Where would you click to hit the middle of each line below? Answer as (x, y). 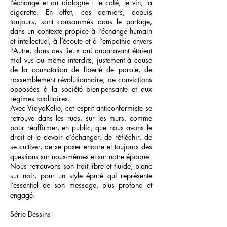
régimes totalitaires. (40, 99)
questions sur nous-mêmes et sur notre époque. (81, 156)
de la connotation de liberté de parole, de (81, 70)
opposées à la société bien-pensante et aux (81, 89)
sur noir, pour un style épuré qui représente (81, 176)
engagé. (23, 195)
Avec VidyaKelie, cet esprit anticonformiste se (81, 108)
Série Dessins (30, 214)
